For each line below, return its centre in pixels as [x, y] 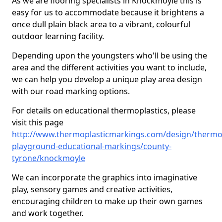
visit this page [38, 122]
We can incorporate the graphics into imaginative [105, 177]
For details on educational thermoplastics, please [104, 111]
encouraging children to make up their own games [107, 201]
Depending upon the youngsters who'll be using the [110, 55]
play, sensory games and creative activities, [92, 189]
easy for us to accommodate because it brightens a [108, 12]
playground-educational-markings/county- [92, 146]
